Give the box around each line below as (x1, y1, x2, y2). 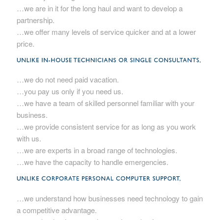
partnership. (16, 14, 55, 25)
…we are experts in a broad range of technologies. (16, 145, 177, 156)
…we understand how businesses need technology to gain (16, 192, 203, 203)
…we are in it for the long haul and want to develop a (16, 2, 183, 13)
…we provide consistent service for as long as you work (16, 121, 196, 132)
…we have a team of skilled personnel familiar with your (16, 98, 194, 109)
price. (16, 38, 34, 49)
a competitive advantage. (16, 204, 97, 215)
